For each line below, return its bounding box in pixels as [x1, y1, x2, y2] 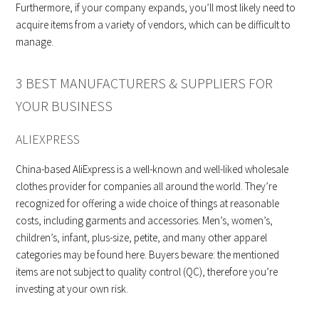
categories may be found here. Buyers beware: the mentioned [16, 247, 280, 261]
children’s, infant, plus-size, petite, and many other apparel [16, 230, 268, 244]
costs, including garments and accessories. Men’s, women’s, [16, 213, 273, 227]
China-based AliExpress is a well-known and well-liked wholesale [16, 162, 289, 176]
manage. [16, 34, 54, 48]
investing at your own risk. [16, 281, 129, 296]
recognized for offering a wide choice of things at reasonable [16, 196, 280, 210]
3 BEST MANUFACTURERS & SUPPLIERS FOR [16, 73, 273, 92]
